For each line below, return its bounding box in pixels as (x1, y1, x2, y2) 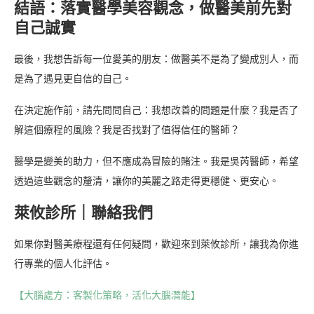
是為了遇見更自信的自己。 (14, 73, 132, 84)
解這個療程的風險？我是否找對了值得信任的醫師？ (14, 124, 240, 135)
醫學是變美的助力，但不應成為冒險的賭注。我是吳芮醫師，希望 (14, 156, 299, 167)
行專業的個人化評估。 (14, 258, 112, 269)
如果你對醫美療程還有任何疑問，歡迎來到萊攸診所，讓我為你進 (14, 238, 299, 250)
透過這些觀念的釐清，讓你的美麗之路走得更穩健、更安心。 (14, 175, 279, 186)
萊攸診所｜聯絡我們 (14, 203, 153, 221)
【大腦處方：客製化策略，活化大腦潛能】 (14, 289, 200, 301)
